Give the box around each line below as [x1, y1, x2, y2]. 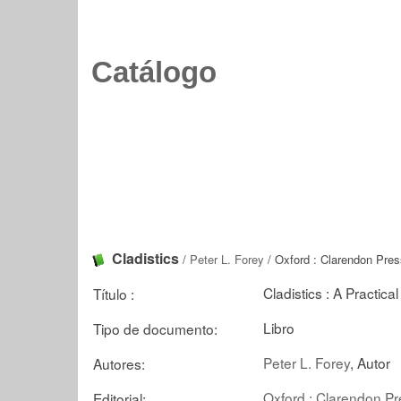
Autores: [93, 353, 145, 373]
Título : [93, 283, 134, 303]
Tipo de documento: [93, 318, 218, 338]
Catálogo [91, 56, 217, 89]
